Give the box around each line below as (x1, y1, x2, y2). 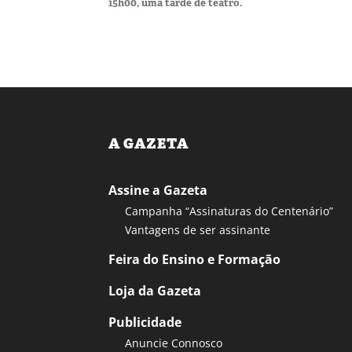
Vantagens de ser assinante (125, 222, 270, 237)
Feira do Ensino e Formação (108, 250, 280, 268)
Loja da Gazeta (108, 281, 201, 299)
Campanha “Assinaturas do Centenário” (125, 203, 333, 218)
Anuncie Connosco (125, 335, 222, 350)
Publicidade (108, 313, 181, 331)
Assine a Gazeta (108, 181, 207, 199)
